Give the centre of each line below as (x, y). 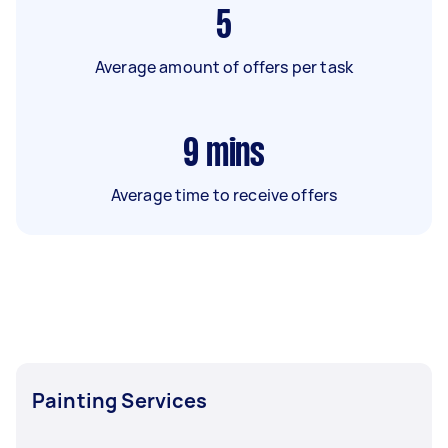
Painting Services (120, 400)
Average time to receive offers (224, 194)
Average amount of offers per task (224, 66)
